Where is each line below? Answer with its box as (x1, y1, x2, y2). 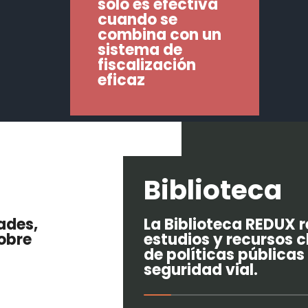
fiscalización (98, 54, 196, 76)
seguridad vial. (143, 259, 258, 280)
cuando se (98, 9, 177, 30)
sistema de (98, 39, 182, 60)
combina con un (98, 24, 221, 45)
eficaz (98, 69, 145, 91)
